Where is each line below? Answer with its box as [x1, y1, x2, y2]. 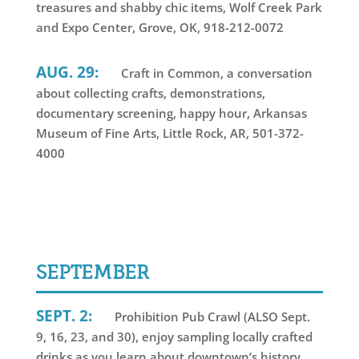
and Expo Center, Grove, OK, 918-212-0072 [35, 19, 284, 36]
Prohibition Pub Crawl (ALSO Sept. [111, 308, 310, 325]
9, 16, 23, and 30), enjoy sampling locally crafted [35, 328, 313, 345]
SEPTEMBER [35, 259, 149, 284]
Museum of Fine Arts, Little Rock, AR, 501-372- [35, 125, 304, 142]
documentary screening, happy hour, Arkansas [35, 105, 307, 122]
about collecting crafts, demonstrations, [35, 85, 265, 102]
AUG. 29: [35, 62, 99, 83]
